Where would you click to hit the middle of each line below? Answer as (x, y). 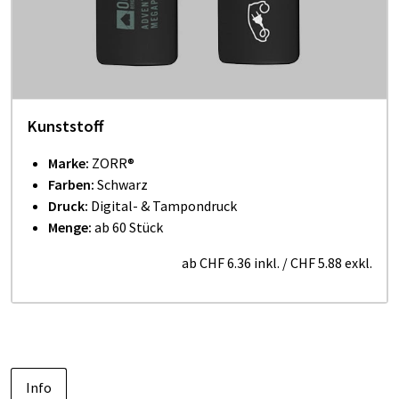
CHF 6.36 (225, 263)
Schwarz (122, 184)
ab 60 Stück (127, 227)
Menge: (70, 227)
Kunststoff (65, 126)
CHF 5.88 (316, 263)
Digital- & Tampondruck (164, 206)
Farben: (73, 184)
